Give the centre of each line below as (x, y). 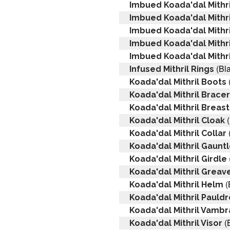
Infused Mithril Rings (172, 69)
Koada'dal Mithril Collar (178, 133)
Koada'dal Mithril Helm (176, 184)
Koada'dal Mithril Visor (176, 223)
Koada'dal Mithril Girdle (178, 159)
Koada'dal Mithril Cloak (177, 120)
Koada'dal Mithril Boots (178, 82)
